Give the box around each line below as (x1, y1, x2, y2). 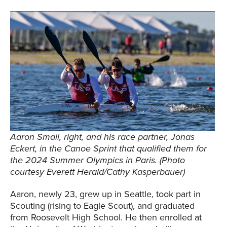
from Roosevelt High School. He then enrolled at (10, 212, 202, 223)
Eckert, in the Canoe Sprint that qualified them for (10, 143, 207, 155)
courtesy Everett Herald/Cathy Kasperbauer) (10, 166, 187, 178)
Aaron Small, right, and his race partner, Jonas (10, 131, 195, 143)
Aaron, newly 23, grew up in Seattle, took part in (10, 188, 201, 200)
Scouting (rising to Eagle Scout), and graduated (10, 200, 195, 212)
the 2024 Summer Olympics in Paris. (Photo (10, 155, 185, 166)
